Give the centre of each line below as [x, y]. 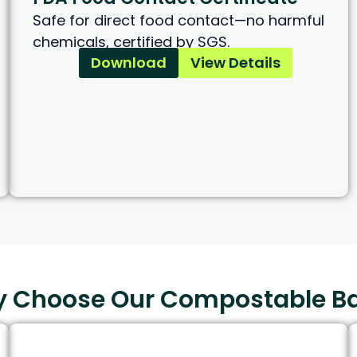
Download [128, 63]
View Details [235, 63]
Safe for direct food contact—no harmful [178, 21]
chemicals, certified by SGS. [131, 42]
